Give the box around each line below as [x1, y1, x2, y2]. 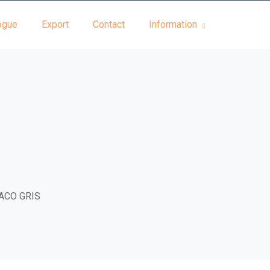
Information [149, 19, 197, 30]
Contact [93, 19, 125, 30]
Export [42, 19, 69, 30]
